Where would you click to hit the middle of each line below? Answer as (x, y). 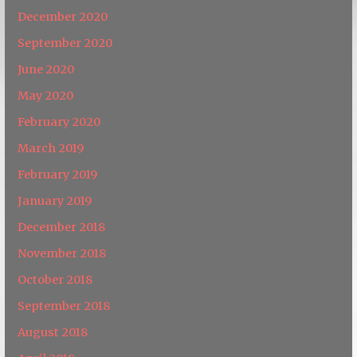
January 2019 (55, 200)
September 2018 (64, 306)
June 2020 (46, 69)
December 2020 (63, 16)
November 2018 (62, 253)
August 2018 (53, 332)
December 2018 (62, 227)
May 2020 (46, 95)
